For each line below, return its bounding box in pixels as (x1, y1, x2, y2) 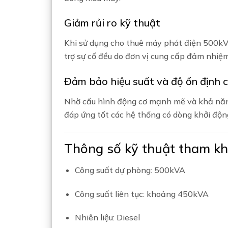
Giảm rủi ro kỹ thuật (64, 16, 160, 30)
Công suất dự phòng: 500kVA (74, 164, 185, 175)
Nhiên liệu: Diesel (74, 212, 140, 223)
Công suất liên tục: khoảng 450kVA (74, 188, 209, 199)
